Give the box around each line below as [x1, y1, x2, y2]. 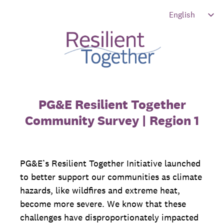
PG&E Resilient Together [38, 96, 186, 112]
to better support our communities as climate [20, 171, 202, 182]
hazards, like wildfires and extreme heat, [20, 184, 180, 196]
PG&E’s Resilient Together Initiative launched [20, 157, 200, 169]
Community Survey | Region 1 [25, 112, 199, 128]
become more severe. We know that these [20, 198, 186, 209]
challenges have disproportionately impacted [20, 211, 198, 223]
